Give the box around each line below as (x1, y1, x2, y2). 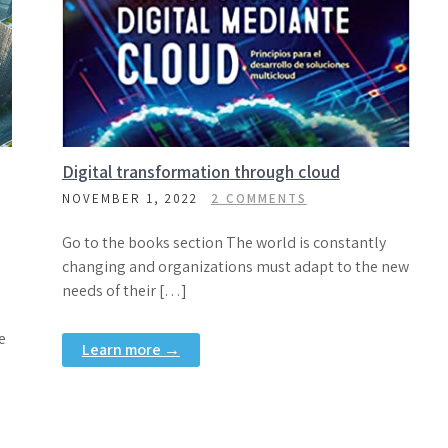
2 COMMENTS (210, 190, 307, 207)
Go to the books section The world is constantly (61, 232, 386, 253)
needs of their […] (61, 280, 187, 301)
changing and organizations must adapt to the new (61, 256, 409, 277)
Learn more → (81, 339, 180, 360)
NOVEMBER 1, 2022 (61, 190, 198, 207)
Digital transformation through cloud (61, 160, 340, 183)
